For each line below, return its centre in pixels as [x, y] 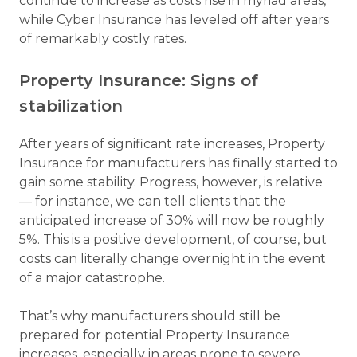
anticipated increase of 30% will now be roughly [172, 221]
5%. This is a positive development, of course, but [173, 240]
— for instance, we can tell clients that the [153, 202]
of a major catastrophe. [95, 278]
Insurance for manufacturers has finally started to [178, 163]
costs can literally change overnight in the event [173, 259]
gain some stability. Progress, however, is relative [171, 182]
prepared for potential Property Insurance [155, 335]
